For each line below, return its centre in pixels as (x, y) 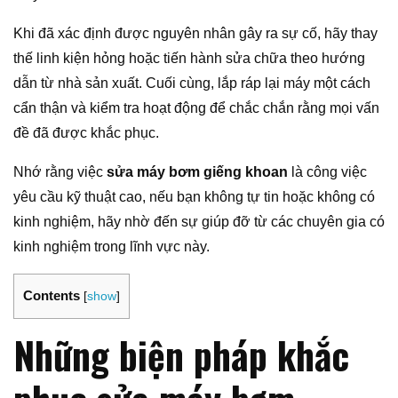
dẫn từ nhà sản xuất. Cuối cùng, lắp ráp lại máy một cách (192, 84)
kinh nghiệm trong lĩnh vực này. (111, 247)
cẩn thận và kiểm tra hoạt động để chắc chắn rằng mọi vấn (196, 108)
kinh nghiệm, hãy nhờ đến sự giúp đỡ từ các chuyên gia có (199, 222)
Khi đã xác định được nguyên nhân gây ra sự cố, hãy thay (195, 34)
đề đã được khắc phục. (86, 133)
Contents (52, 296)
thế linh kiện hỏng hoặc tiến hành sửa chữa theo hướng (189, 59)
